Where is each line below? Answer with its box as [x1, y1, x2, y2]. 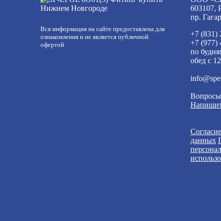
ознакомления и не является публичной [40, 33, 148, 40]
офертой [40, 41, 64, 48]
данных [190, 136, 216, 145]
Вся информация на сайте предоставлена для [40, 25, 165, 33]
